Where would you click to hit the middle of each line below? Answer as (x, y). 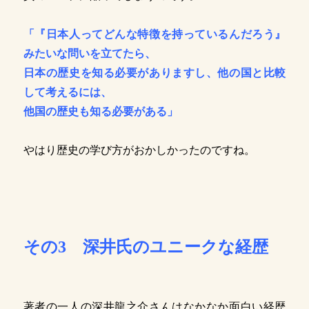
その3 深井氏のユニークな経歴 (146, 247)
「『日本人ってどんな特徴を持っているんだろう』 (154, 34)
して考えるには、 (67, 92)
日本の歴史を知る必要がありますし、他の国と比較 (154, 73)
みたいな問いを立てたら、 (89, 54)
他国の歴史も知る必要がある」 (100, 112)
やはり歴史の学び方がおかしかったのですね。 (139, 150)
